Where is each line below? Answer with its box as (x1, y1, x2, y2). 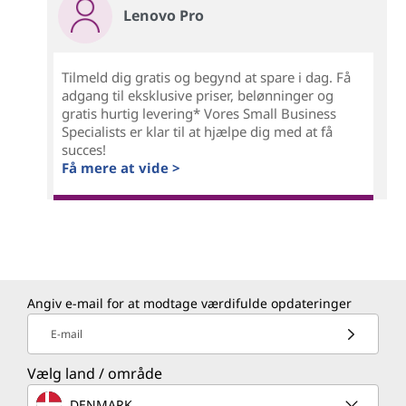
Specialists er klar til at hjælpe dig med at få (62, 122, 333, 141)
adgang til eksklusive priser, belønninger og (62, 86, 334, 105)
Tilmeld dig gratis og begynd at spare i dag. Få (62, 68, 352, 87)
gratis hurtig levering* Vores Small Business (62, 104, 337, 123)
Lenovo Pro (123, 5, 205, 26)
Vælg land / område (27, 363, 162, 384)
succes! (62, 140, 107, 159)
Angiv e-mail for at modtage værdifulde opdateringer (27, 295, 352, 313)
